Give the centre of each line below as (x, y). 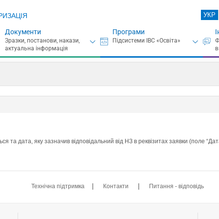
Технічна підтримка (58, 186)
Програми (128, 32)
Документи (23, 32)
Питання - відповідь (177, 186)
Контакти (116, 186)
